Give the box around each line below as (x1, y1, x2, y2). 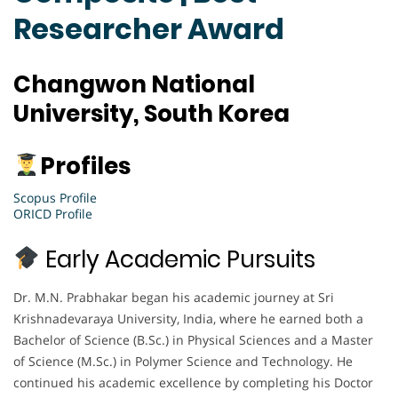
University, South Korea (13, 97, 290, 130)
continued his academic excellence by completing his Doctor (13, 373, 373, 391)
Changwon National (13, 68, 255, 100)
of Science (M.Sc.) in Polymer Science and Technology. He (13, 352, 353, 370)
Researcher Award (13, 8, 284, 49)
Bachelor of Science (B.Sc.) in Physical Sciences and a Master (13, 330, 373, 348)
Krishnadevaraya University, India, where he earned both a (13, 309, 363, 327)
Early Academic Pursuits (39, 243, 315, 275)
